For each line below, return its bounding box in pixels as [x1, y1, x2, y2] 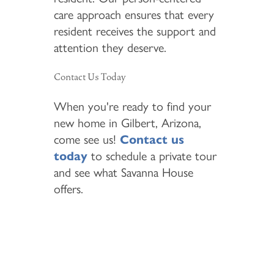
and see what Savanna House [53, 165, 193, 180]
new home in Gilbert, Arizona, [53, 115, 201, 130]
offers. [53, 181, 83, 196]
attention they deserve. [53, 40, 166, 56]
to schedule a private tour [87, 148, 217, 163]
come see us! [53, 131, 120, 147]
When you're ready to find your [53, 98, 211, 114]
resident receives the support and [53, 24, 216, 39]
